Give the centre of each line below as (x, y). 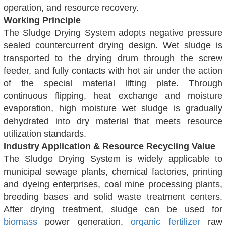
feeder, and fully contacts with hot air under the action (113, 71)
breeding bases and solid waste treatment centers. (113, 197)
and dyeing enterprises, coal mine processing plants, (113, 184)
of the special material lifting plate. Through (113, 83)
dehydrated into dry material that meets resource (113, 121)
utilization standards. (45, 134)
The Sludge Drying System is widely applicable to (113, 159)
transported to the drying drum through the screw (113, 58)
